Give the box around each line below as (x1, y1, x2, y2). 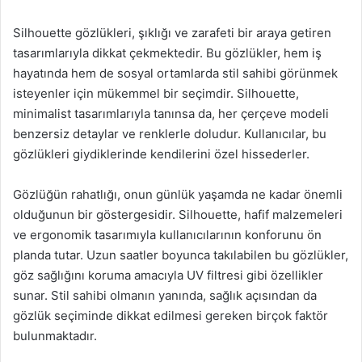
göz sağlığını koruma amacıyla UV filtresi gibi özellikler (13, 267, 323, 283)
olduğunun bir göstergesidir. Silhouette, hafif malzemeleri (13, 207, 343, 222)
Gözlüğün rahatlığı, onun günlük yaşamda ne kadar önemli (13, 187, 343, 202)
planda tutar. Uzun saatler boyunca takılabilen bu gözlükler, (13, 247, 348, 263)
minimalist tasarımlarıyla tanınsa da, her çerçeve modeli (13, 106, 329, 121)
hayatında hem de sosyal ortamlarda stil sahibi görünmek (13, 65, 338, 81)
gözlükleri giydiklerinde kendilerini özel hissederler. (13, 146, 309, 162)
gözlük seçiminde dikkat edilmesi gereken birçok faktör (13, 308, 328, 323)
